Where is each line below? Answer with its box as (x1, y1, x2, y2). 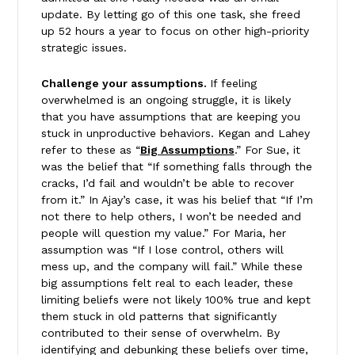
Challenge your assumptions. (40, 76, 210, 90)
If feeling (209, 76, 257, 90)
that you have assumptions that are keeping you (40, 109, 300, 123)
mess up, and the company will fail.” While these (40, 259, 303, 273)
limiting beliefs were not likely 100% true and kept (40, 292, 311, 306)
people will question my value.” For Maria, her (40, 226, 286, 239)
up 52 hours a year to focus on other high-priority (40, 24, 309, 37)
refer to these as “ (40, 143, 140, 156)
